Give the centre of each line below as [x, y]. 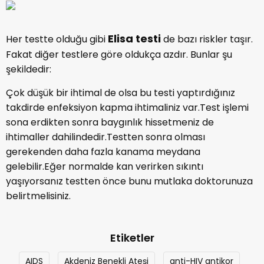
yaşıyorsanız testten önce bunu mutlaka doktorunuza [129, 181]
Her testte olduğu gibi [57, 39]
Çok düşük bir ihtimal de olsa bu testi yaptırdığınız [121, 93]
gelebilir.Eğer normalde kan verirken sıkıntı [105, 166]
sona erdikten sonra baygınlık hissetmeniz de [110, 122]
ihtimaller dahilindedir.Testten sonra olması [105, 137]
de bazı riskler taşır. [207, 39]
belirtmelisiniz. [38, 196]
